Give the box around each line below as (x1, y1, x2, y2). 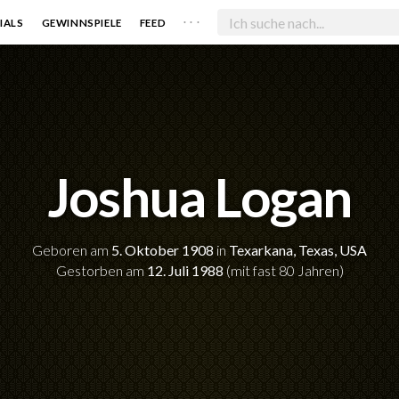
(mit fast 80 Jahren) (223, 262, 344, 280)
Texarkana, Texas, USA (229, 241, 367, 259)
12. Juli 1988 (146, 262, 224, 280)
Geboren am (32, 241, 111, 259)
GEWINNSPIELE (41, 16, 122, 28)
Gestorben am (55, 262, 147, 280)
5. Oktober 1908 (111, 241, 214, 259)
